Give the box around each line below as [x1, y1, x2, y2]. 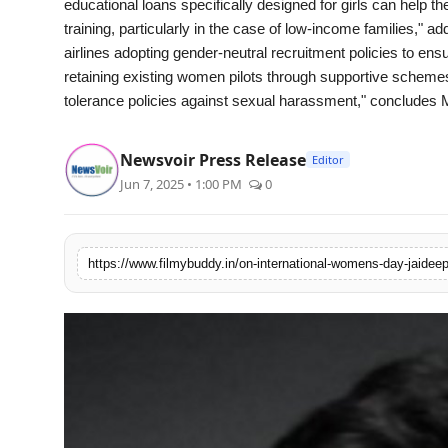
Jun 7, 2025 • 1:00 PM [120, 174, 245, 193]
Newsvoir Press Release [120, 148, 306, 171]
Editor [312, 152, 344, 167]
